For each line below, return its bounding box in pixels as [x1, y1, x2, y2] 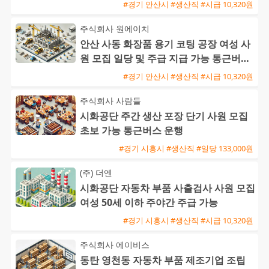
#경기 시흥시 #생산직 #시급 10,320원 [123, 214, 253, 226]
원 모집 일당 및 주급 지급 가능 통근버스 [80, 52, 250, 65]
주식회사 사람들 [80, 95, 141, 107]
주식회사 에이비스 [80, 239, 150, 251]
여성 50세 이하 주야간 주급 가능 [80, 196, 218, 210]
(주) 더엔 [80, 167, 112, 179]
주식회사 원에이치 [80, 23, 150, 35]
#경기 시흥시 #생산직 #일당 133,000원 [119, 142, 253, 154]
